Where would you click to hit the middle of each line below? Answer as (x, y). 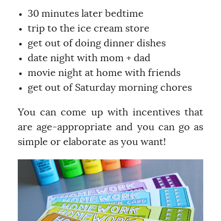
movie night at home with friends (104, 73)
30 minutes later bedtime (85, 14)
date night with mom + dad (89, 58)
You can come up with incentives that (110, 112)
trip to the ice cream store (88, 28)
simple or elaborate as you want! (92, 142)
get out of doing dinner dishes (96, 43)
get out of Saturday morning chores (110, 88)
